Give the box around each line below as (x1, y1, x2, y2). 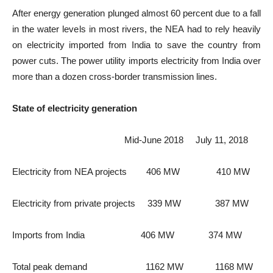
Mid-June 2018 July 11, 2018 (12, 135, 248, 145)
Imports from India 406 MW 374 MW (12, 230, 242, 240)
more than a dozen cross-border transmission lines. (12, 71, 217, 82)
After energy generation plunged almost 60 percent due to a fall (12, 8, 261, 18)
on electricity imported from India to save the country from (12, 40, 261, 50)
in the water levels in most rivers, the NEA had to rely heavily (12, 24, 261, 34)
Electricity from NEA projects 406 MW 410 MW (12, 166, 250, 177)
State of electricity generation (12, 103, 137, 113)
